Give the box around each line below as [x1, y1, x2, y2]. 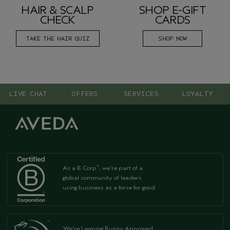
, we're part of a [99, 164, 143, 172]
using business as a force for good [63, 184, 155, 191]
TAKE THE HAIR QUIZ [26, 35, 89, 43]
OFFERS [71, 89, 98, 99]
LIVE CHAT [9, 89, 48, 99]
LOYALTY [182, 89, 214, 99]
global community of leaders [63, 174, 142, 182]
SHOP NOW [158, 35, 187, 43]
